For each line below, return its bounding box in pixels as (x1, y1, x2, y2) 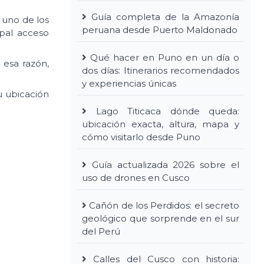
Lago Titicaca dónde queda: (95, 105, 239, 117)
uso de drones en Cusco (82, 171, 190, 183)
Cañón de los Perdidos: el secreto (89, 199, 240, 211)
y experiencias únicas (82, 77, 176, 89)
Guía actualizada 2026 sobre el (91, 159, 240, 170)
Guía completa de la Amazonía (91, 11, 239, 22)
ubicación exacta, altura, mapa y (82, 118, 239, 130)
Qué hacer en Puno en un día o (90, 51, 239, 63)
